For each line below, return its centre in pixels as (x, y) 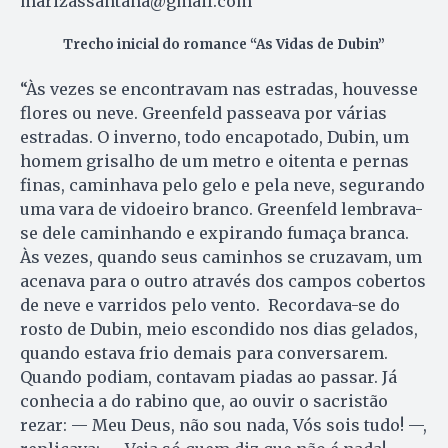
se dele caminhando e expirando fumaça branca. (214, 233)
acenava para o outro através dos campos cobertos (223, 281)
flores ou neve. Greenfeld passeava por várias (203, 113)
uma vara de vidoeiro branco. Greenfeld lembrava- (221, 209)
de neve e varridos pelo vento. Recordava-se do (210, 305)
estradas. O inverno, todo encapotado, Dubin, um (214, 137)
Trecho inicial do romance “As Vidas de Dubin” (224, 45)
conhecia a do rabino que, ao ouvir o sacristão (204, 401)
